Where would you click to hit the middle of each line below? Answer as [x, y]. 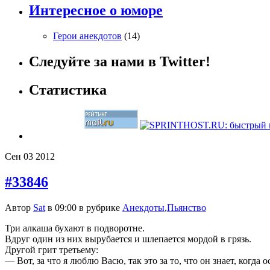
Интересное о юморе [96, 10]
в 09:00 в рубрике [84, 208]
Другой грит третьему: [52, 250]
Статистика [68, 89]
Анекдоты [143, 208]
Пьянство [187, 208]
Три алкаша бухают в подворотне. [75, 228]
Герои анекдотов [87, 36]
